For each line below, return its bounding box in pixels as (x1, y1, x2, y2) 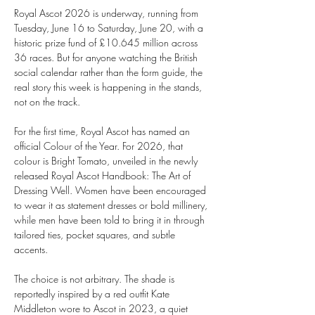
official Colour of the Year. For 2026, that (14, 139, 186, 153)
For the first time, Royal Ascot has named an (14, 124, 193, 138)
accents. (14, 243, 51, 256)
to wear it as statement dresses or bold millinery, (14, 198, 210, 212)
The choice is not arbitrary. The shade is (14, 272, 177, 285)
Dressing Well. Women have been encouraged (14, 184, 209, 197)
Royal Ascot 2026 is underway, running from (14, 6, 201, 20)
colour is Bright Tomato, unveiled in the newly (14, 154, 200, 167)
